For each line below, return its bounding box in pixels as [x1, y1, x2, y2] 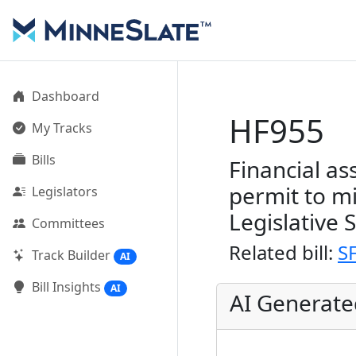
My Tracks [32, 119, 92, 137]
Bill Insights [32, 278, 101, 296]
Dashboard [32, 87, 99, 105]
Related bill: [229, 239, 338, 265]
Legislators [32, 183, 98, 200]
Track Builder [32, 246, 110, 264]
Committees [32, 215, 105, 232]
